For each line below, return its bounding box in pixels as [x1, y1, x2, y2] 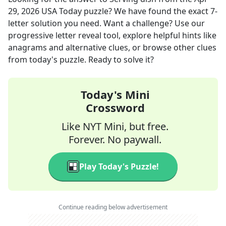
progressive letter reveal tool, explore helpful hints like [8, 30, 216, 41]
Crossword [85, 100, 145, 115]
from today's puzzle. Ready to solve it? [8, 54, 154, 65]
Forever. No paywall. [69, 133, 161, 146]
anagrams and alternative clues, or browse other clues [8, 42, 216, 53]
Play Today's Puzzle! [79, 161, 159, 172]
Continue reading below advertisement [59, 203, 167, 211]
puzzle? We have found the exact [82, 6, 210, 17]
